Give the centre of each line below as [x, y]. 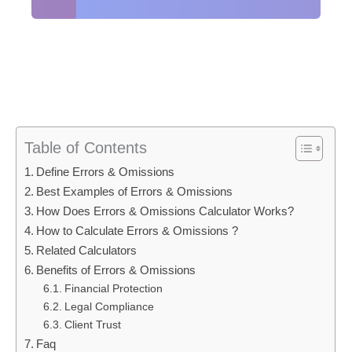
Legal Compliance [109, 306]
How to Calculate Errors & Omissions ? [137, 230]
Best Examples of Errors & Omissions [135, 191]
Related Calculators [87, 250]
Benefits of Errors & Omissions [116, 269]
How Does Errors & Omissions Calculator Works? [165, 211]
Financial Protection [113, 288]
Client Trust [92, 324]
